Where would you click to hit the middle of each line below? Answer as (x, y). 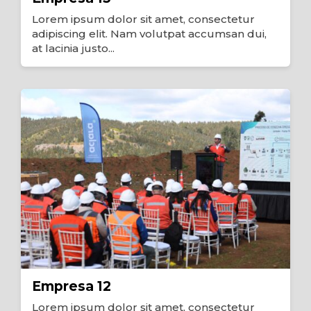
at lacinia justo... (73, 49)
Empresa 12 (72, 286)
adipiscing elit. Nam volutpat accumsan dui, (149, 34)
